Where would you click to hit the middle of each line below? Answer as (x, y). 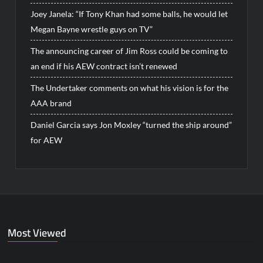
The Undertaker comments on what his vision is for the (130, 87)
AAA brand (51, 103)
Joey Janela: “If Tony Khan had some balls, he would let (129, 14)
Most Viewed (37, 233)
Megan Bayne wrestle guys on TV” (92, 29)
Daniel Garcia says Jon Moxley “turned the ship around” (131, 124)
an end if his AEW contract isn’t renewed (104, 66)
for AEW (47, 140)
